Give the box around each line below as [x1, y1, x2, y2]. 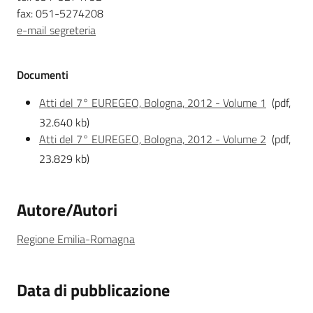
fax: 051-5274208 [17, 4, 103, 22]
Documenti [17, 66, 68, 83]
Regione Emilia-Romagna [17, 231, 135, 248]
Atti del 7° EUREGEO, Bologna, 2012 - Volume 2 [39, 131, 266, 148]
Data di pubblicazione [17, 277, 170, 303]
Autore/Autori [17, 197, 117, 223]
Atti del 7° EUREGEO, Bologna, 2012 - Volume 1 [39, 94, 266, 111]
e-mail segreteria [17, 21, 96, 38]
